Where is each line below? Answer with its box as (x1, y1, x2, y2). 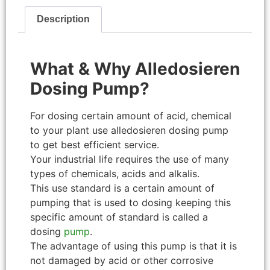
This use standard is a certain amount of (30, 181, 215, 194)
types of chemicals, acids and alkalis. (30, 167, 199, 180)
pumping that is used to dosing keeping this (30, 196, 231, 209)
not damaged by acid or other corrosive (30, 254, 213, 266)
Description (37, 14, 90, 25)
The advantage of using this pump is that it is (30, 239, 237, 252)
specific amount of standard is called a (30, 210, 208, 223)
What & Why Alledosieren (30, 58, 240, 79)
